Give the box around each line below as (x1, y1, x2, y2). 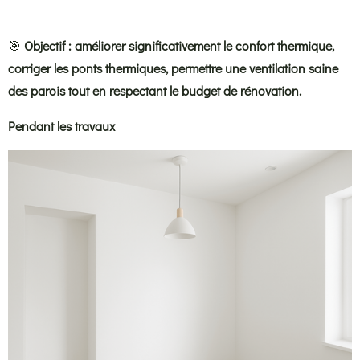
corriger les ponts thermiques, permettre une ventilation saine (8, 59, 338, 76)
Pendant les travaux (8, 117, 115, 134)
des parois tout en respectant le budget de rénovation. (8, 81, 301, 99)
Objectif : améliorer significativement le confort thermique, (24, 36, 334, 54)
